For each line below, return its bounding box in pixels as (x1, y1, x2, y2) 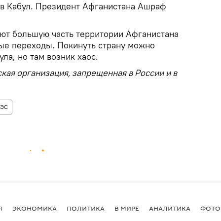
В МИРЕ (114, 203, 139, 213)
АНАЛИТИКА (149, 203, 190, 213)
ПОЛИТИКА (67, 203, 105, 213)
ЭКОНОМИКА (12, 203, 57, 213)
